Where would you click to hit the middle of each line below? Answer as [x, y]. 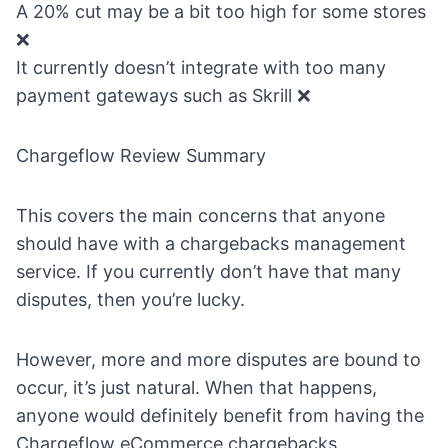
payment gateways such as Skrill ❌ [163, 95]
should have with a [98, 243]
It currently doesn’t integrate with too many [201, 67]
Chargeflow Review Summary [141, 155]
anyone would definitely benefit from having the [220, 415]
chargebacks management [293, 243]
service [46, 271]
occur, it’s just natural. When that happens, [196, 387]
